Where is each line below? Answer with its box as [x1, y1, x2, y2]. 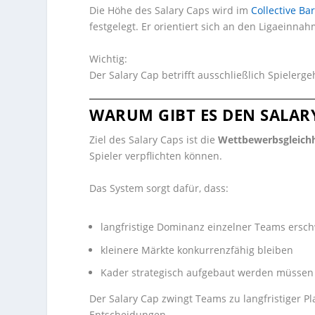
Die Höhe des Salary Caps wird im [89, 4, 252, 18]
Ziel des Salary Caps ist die [89, 133, 219, 147]
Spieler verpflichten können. [89, 149, 223, 163]
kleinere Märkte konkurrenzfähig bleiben [101, 243, 294, 257]
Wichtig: [89, 51, 128, 65]
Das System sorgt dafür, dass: [89, 181, 229, 195]
